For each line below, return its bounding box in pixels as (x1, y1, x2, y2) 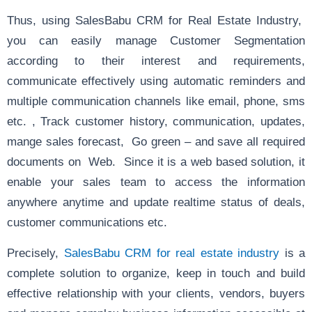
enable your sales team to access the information (7, 175, 305, 188)
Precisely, (7, 247, 64, 259)
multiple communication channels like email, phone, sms (7, 95, 305, 107)
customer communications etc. (7, 216, 167, 228)
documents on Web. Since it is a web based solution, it (7, 155, 305, 168)
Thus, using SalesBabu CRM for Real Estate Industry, (7, 14, 305, 26)
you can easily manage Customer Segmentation (7, 34, 305, 47)
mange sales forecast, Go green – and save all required (7, 135, 305, 148)
